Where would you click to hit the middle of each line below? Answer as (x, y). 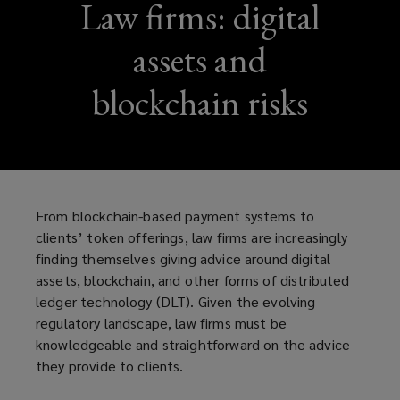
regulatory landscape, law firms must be (161, 323)
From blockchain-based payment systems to (175, 216)
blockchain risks (200, 103)
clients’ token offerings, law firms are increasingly (192, 237)
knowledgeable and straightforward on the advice (193, 345)
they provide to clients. (110, 366)
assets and (200, 60)
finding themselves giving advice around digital (183, 259)
